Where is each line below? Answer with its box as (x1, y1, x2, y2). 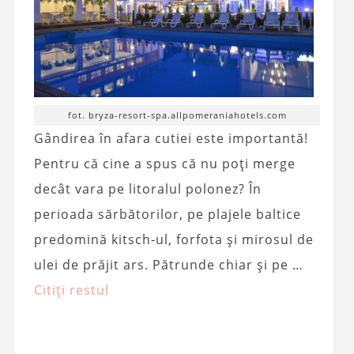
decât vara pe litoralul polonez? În (33, 179, 262, 198)
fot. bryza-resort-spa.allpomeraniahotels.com (67, 108, 287, 121)
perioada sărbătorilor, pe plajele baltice (33, 205, 301, 223)
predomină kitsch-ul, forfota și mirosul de (33, 230, 314, 248)
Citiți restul (33, 281, 109, 299)
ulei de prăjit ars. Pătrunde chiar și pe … (33, 255, 303, 273)
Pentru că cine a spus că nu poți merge (33, 154, 296, 172)
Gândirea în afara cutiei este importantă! (33, 129, 308, 147)
